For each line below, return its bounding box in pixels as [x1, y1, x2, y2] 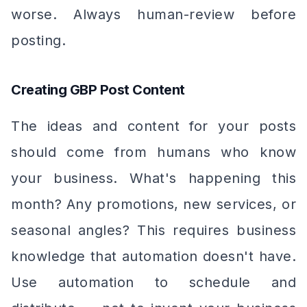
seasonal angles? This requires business [11, 222, 296, 238]
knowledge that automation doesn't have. [11, 248, 296, 265]
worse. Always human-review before [11, 6, 296, 23]
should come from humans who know [11, 144, 296, 160]
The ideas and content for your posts [11, 118, 296, 134]
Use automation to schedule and [11, 274, 296, 291]
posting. [11, 32, 66, 49]
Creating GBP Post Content [11, 82, 185, 98]
